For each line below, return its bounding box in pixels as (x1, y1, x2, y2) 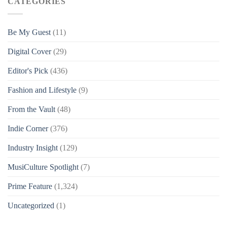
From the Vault (8, 104, 55, 113)
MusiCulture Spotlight (8, 162, 79, 171)
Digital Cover (8, 47, 51, 56)
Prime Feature (8, 181, 52, 191)
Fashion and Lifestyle (8, 85, 77, 94)
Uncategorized (8, 201, 54, 210)
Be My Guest (8, 27, 51, 36)
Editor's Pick (8, 66, 48, 75)
